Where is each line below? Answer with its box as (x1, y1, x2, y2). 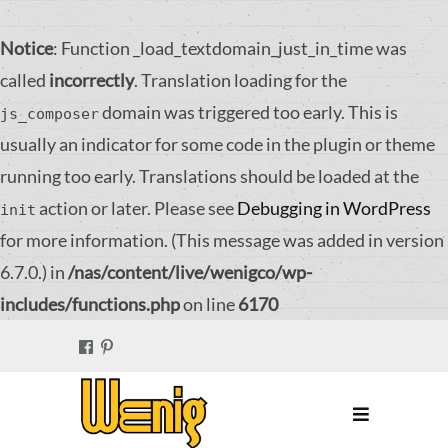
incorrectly (49, 69, 134, 91)
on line (180, 293, 238, 315)
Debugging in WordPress (237, 197, 431, 219)
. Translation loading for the (134, 69, 347, 91)
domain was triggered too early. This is (99, 101, 398, 123)
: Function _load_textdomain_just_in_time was (53, 37, 407, 59)
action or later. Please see (36, 197, 237, 219)
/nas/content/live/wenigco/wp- (68, 261, 312, 283)
